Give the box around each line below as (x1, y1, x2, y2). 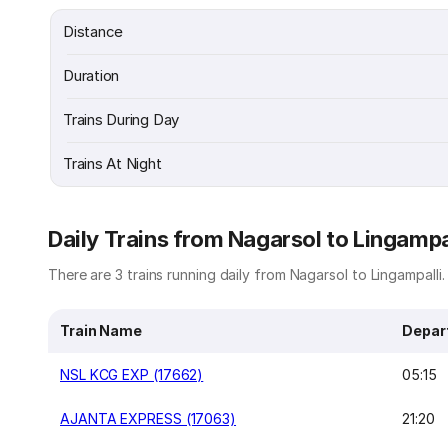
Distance (63, 22, 124, 41)
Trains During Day (63, 110, 180, 129)
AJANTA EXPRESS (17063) (60, 410, 237, 427)
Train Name (60, 322, 143, 339)
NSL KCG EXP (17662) (60, 366, 204, 383)
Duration (63, 66, 120, 85)
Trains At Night (63, 154, 162, 173)
